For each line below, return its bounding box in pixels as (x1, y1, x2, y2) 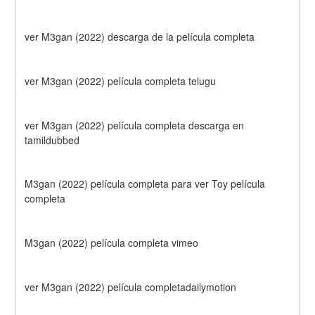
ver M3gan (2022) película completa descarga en (25, 117, 245, 132)
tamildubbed (25, 132, 80, 147)
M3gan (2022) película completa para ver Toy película (25, 176, 266, 191)
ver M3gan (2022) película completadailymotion (25, 279, 237, 294)
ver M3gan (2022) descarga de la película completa (25, 30, 255, 44)
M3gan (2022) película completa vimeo (25, 236, 199, 250)
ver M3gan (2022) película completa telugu (25, 73, 217, 88)
